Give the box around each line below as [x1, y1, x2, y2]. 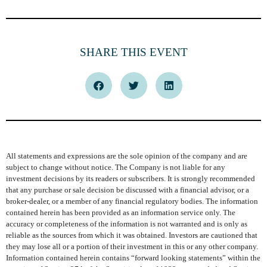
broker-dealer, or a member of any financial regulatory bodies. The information [6, 197, 258, 206]
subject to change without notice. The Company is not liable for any [6, 163, 225, 172]
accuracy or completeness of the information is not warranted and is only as [6, 220, 247, 229]
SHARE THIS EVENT [79, 46, 188, 59]
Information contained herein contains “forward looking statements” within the [6, 254, 260, 263]
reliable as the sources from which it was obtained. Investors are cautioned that [6, 231, 257, 240]
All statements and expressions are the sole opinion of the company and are [6, 152, 247, 161]
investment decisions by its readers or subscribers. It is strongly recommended [6, 175, 255, 184]
